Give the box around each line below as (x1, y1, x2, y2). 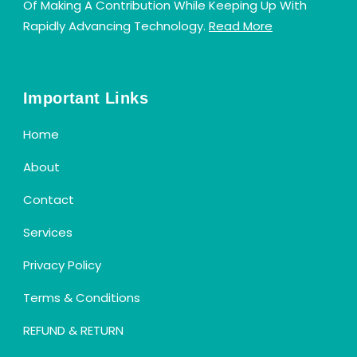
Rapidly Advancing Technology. (23, 18, 209, 34)
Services (23, 223, 73, 241)
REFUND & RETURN (23, 321, 124, 339)
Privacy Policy (23, 256, 101, 273)
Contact (23, 190, 74, 208)
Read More (209, 18, 273, 34)
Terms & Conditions (23, 288, 140, 306)
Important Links (23, 88, 148, 107)
